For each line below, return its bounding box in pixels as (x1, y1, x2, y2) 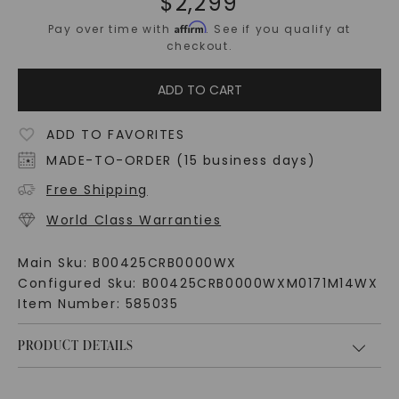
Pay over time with (47, 21, 175, 37)
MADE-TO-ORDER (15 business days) (45, 151, 316, 170)
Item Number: (17, 295, 126, 313)
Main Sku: (17, 254, 93, 273)
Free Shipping (45, 181, 148, 199)
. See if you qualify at (206, 21, 352, 37)
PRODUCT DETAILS (17, 337, 134, 354)
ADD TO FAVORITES (45, 126, 185, 144)
